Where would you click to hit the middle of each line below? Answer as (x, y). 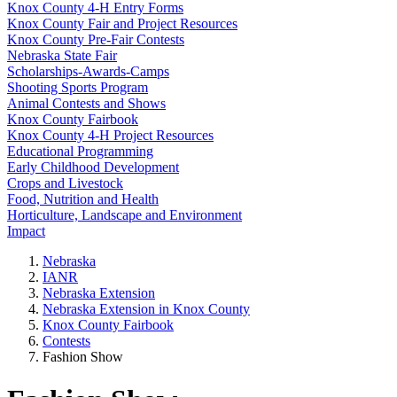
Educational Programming (80, 151)
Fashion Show (83, 357)
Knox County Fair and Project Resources (122, 23)
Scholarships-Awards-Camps (88, 71)
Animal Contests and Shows (86, 103)
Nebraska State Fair (62, 55)
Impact (26, 231)
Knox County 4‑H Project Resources (110, 135)
